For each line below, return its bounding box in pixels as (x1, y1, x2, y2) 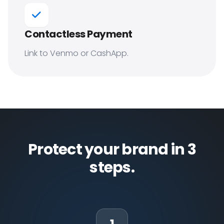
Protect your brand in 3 (28, 139, 196, 160)
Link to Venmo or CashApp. (24, 47, 128, 59)
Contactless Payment (24, 27, 132, 41)
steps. (89, 157, 134, 178)
